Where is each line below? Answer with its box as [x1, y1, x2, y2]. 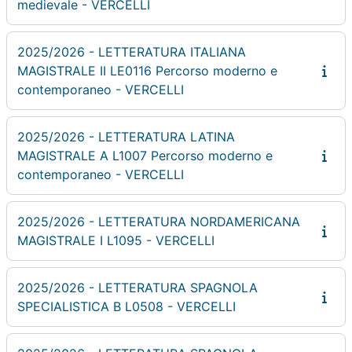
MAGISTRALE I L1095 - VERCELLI [17, 232, 214, 248]
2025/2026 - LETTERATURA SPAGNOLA [17, 279, 258, 295]
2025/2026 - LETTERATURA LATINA [17, 128, 235, 145]
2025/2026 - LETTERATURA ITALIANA [17, 43, 246, 60]
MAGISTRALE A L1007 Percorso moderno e [17, 147, 273, 163]
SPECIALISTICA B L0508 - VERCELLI [17, 298, 236, 314]
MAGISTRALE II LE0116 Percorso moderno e [17, 62, 277, 79]
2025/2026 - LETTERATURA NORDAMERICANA [17, 213, 300, 229]
